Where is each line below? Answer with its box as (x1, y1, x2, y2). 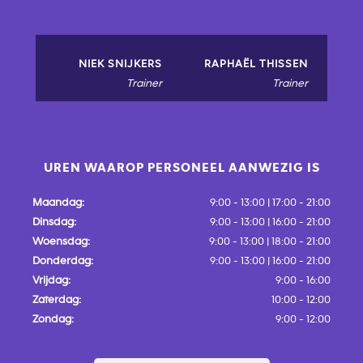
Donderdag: (32, 255, 93, 267)
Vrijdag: (32, 275, 70, 287)
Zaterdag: (32, 294, 81, 306)
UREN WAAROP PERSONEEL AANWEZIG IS (43, 161, 320, 175)
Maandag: (32, 197, 84, 209)
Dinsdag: (32, 216, 76, 228)
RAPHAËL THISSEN (204, 58, 308, 70)
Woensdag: (32, 236, 90, 248)
